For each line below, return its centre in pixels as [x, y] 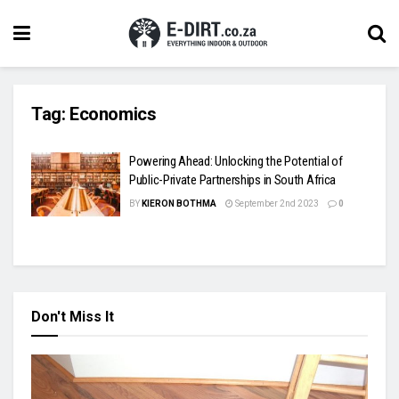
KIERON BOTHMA [179, 204]
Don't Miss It [73, 316]
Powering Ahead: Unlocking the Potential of [236, 161]
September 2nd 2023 [276, 204]
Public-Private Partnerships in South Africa [233, 180]
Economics [113, 114]
